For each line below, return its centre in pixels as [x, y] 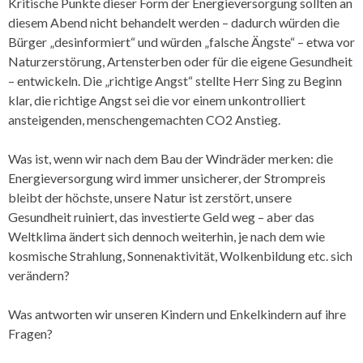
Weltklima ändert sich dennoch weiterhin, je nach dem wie [167, 236]
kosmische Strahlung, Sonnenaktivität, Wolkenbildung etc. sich [180, 255]
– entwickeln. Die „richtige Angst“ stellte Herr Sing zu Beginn [175, 80]
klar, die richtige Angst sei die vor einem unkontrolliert [157, 100]
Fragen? [30, 333]
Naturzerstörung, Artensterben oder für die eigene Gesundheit [180, 61]
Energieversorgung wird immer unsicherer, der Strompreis [167, 177]
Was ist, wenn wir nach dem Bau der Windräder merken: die [171, 158]
